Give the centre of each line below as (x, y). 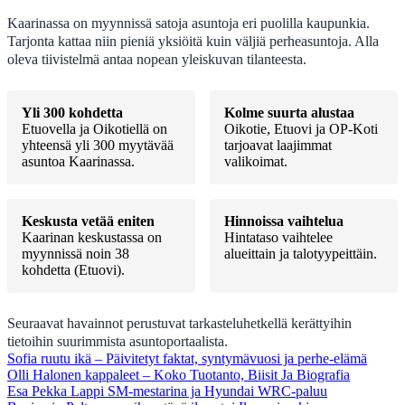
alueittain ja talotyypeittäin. (301, 253)
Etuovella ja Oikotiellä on (94, 128)
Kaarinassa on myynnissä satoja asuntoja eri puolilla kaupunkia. (188, 23)
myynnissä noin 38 (75, 253)
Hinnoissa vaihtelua (284, 221)
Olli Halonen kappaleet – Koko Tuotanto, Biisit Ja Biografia (179, 374)
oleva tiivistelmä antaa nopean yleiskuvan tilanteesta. (157, 59)
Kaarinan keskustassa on (92, 237)
